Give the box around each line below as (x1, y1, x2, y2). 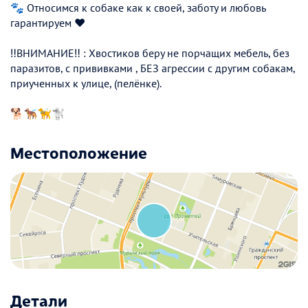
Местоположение (10, 141, 147, 164)
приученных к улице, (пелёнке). (10, 76, 162, 91)
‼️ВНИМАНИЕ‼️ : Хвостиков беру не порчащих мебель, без (10, 46, 289, 60)
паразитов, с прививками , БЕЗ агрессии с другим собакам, (10, 61, 295, 76)
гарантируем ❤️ (10, 16, 85, 30)
